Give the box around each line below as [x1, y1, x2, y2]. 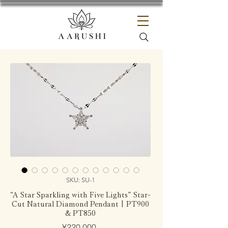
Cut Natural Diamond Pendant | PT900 [12, 200, 149, 208]
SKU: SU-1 [66, 176, 95, 184]
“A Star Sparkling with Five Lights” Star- [10, 191, 151, 198]
